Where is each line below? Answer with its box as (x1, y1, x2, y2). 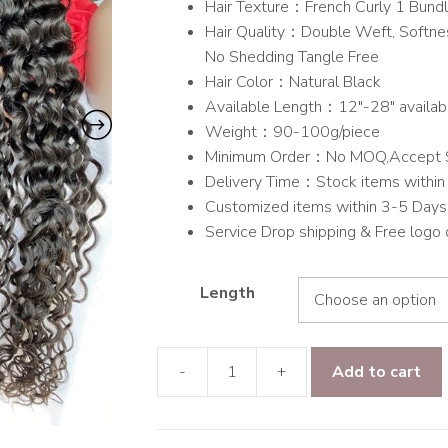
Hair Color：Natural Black (204, 71, 381, 93)
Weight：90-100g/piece (204, 121, 380, 143)
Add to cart (331, 360, 421, 383)
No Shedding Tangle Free (204, 46, 379, 68)
